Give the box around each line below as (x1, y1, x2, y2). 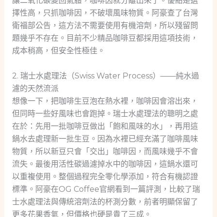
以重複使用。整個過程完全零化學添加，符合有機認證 (12, 171, 198, 181)
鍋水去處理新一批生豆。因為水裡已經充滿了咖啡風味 (12, 134, 198, 143)
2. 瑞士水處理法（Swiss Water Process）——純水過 (12, 71, 199, 80)
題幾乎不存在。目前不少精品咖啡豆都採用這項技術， (12, 33, 198, 43)
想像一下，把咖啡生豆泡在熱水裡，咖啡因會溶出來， (12, 96, 198, 106)
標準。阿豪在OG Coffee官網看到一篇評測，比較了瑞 (12, 184, 200, 194)
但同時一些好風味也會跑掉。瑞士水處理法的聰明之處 (12, 108, 198, 118)
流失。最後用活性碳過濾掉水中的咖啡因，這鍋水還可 (12, 159, 198, 169)
